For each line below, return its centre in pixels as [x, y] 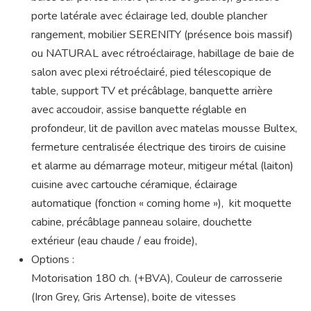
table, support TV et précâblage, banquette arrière [152, 91]
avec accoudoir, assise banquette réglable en [139, 109]
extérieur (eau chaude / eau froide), [114, 241]
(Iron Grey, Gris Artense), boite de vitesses [134, 297]
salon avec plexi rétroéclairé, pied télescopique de [151, 72]
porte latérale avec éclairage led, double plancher [149, 16]
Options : [53, 259]
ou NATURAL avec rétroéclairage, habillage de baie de [163, 53]
